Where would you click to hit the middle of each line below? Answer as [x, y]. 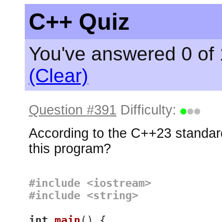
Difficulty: [148, 110]
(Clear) [58, 76]
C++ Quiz [79, 22]
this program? [70, 149]
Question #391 [73, 110]
